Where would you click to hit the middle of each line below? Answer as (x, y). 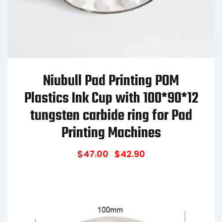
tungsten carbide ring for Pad (111, 116)
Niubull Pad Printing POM (111, 81)
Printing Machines (111, 133)
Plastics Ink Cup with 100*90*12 (111, 98)
